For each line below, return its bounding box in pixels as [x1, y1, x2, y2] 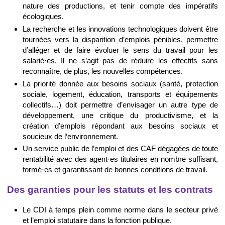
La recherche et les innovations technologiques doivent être [22, 24, 218, 33]
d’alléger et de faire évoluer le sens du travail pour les [22, 45, 218, 54]
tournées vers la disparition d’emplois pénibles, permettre [22, 35, 218, 44]
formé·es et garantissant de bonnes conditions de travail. [22, 165, 207, 174]
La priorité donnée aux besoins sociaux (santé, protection [22, 79, 218, 88]
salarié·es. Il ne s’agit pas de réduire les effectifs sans [22, 56, 218, 65]
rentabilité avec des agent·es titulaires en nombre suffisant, [22, 155, 218, 164]
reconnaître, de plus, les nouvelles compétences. [22, 66, 183, 75]
